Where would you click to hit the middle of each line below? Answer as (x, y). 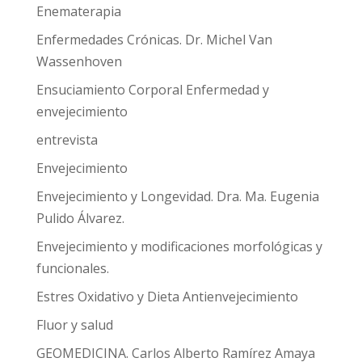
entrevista (67, 140)
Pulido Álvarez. (80, 218)
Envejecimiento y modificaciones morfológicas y (179, 246)
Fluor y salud (74, 325)
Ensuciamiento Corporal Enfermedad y (152, 90)
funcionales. (72, 268)
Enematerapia (78, 11)
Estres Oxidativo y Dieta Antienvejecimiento (167, 297)
